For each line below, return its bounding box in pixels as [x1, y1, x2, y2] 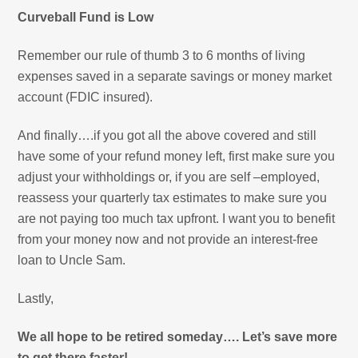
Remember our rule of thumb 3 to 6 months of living [18, 48, 306, 62]
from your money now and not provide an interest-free [18, 232, 319, 246]
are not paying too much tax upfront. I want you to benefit [18, 211, 336, 225]
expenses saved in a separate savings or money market [18, 69, 332, 83]
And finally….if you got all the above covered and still [18, 128, 317, 142]
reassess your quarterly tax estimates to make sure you [18, 190, 328, 205]
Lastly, [18, 291, 54, 305]
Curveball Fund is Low [18, 10, 154, 24]
